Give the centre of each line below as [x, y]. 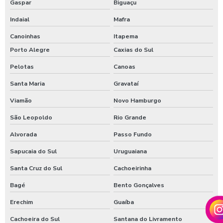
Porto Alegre [30, 50]
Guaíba [123, 202]
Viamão [21, 100]
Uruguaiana [130, 151]
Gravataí [126, 83]
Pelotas [22, 66]
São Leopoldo [31, 117]
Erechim [21, 202]
